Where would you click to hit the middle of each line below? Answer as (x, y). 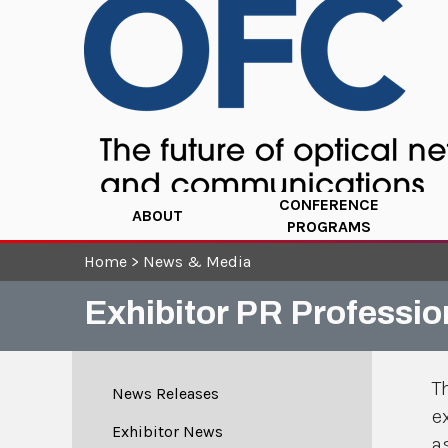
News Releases (165, 393)
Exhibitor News (167, 431)
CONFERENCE (329, 204)
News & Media (197, 261)
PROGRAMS (329, 226)
